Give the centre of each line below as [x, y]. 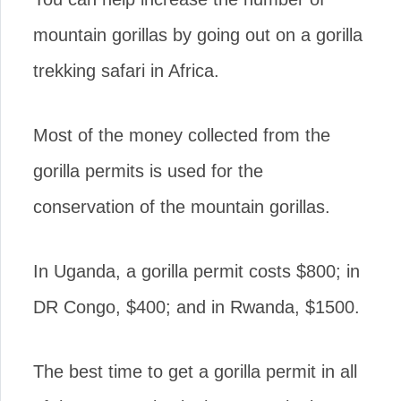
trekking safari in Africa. [126, 70]
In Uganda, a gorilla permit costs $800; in [196, 271]
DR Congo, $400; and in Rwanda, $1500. [196, 307]
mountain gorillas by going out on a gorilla [198, 34]
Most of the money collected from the [182, 135]
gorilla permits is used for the [148, 171]
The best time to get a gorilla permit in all [195, 371]
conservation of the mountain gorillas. [182, 206]
